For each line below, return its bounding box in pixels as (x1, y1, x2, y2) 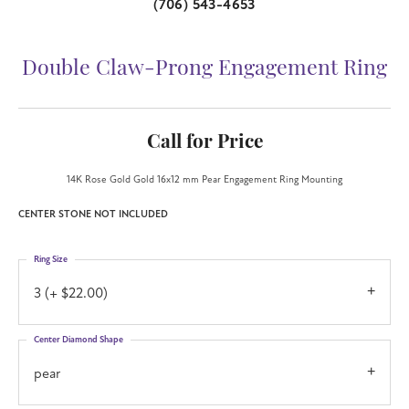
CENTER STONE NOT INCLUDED (18, 207, 168, 220)
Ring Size (34, 253, 68, 265)
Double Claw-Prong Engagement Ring (22, 58, 387, 80)
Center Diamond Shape (34, 333, 123, 345)
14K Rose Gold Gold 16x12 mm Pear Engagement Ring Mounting (67, 173, 342, 185)
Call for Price (146, 132, 263, 152)
